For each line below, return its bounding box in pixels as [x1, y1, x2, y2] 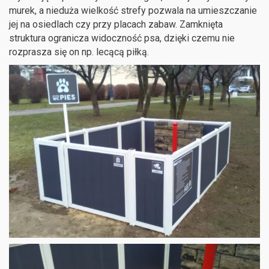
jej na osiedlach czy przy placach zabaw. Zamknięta [9, 18, 223, 30]
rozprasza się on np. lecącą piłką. [9, 46, 149, 58]
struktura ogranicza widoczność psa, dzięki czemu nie [9, 32, 235, 44]
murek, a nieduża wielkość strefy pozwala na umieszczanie [9, 4, 257, 16]
